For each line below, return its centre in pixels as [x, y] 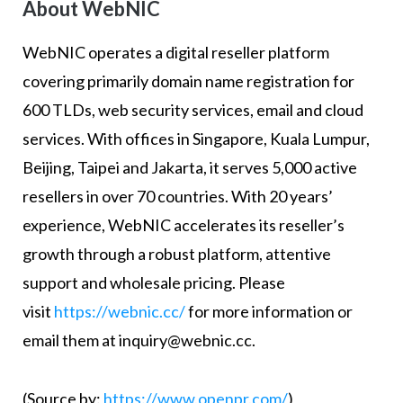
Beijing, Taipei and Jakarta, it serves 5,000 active [189, 168]
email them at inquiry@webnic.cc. [139, 340]
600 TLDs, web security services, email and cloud [193, 110]
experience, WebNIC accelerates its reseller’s [183, 225]
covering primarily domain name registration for [188, 81]
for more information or [269, 312]
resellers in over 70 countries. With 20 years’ [177, 197]
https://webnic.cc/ [119, 312]
